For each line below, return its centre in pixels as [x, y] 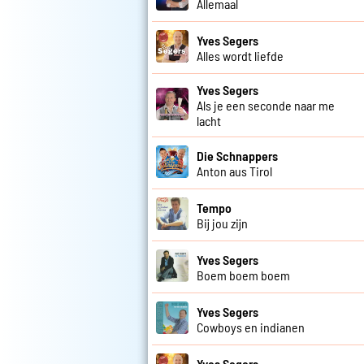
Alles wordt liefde [240, 55]
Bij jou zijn [222, 223]
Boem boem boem [243, 275]
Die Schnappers [237, 155]
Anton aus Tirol [234, 171]
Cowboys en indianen [251, 327]
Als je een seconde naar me [266, 106]
